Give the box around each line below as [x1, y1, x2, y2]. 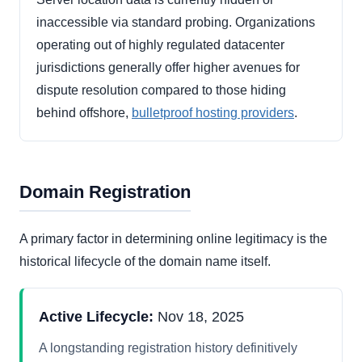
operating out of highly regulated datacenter [36, 38, 284, 53]
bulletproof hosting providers [132, 106, 294, 120]
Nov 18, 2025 [154, 309, 244, 326]
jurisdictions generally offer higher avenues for [36, 61, 300, 75]
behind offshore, [36, 106, 132, 120]
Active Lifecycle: [39, 309, 154, 326]
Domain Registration [19, 182, 191, 203]
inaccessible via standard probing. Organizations [36, 15, 315, 30]
